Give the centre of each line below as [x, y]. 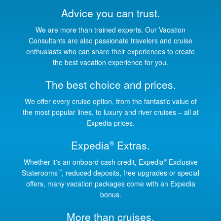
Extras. [132, 145]
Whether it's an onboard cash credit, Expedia [93, 162]
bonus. [110, 194]
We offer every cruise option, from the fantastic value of [110, 101]
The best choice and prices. [110, 84]
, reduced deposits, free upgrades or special [130, 172]
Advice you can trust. [110, 13]
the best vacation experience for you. [110, 62]
